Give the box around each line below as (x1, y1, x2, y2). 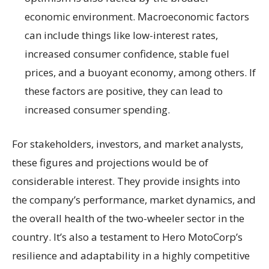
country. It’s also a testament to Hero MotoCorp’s (12, 230, 243, 244)
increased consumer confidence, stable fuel (25, 47, 229, 61)
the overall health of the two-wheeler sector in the (12, 211, 244, 225)
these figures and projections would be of (12, 156, 208, 169)
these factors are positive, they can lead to (25, 84, 223, 98)
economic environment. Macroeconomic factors (25, 10, 249, 23)
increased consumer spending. (25, 103, 170, 116)
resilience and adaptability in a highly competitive (12, 249, 250, 262)
